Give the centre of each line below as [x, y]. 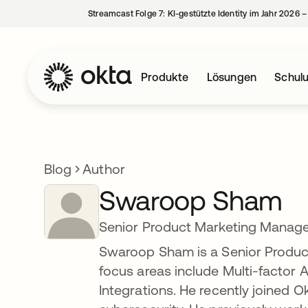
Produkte [165, 77]
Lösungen [232, 77]
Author [104, 169]
